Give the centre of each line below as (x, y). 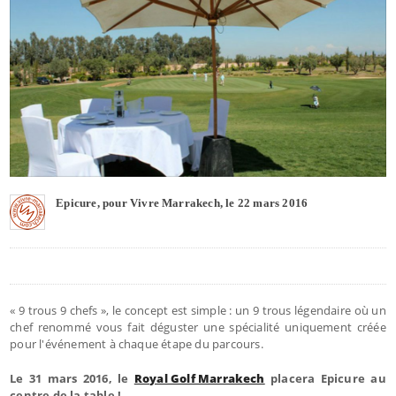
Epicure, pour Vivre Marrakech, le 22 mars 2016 (182, 202)
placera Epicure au (325, 378)
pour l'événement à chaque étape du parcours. (138, 343)
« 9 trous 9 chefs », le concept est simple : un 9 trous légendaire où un (198, 310)
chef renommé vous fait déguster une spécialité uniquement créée (198, 327)
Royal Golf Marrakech (199, 378)
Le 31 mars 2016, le (72, 378)
